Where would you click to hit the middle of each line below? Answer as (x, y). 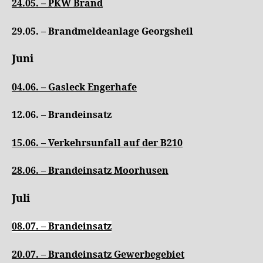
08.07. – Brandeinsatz (62, 227)
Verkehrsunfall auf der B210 (115, 143)
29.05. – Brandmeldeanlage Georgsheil (102, 31)
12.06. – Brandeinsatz (62, 115)
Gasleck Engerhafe (92, 87)
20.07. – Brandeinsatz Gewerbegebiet (98, 254)
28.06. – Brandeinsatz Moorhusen (90, 171)
